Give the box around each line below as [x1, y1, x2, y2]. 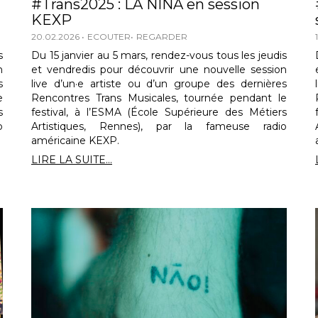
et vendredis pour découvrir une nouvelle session [31, 62, 287, 76]
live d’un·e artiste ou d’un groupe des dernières [31, 77, 287, 90]
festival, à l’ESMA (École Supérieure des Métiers [31, 105, 287, 119]
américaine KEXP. [31, 133, 119, 147]
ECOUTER [87, 31, 131, 42]
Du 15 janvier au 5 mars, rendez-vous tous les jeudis [31, 48, 287, 62]
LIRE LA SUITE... [31, 153, 112, 166]
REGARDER [136, 31, 187, 42]
